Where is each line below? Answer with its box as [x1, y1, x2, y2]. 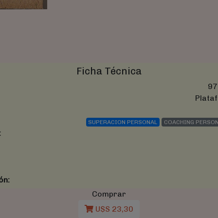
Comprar [92, 189, 126, 199]
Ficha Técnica [76, 65, 142, 77]
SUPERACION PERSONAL [88, 118, 158, 126]
